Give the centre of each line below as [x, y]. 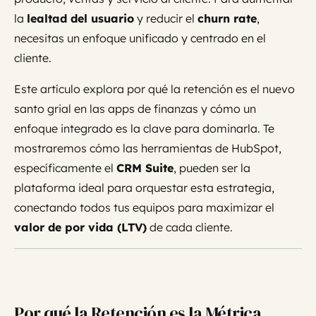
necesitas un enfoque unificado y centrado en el [140, 38]
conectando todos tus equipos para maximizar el [144, 208]
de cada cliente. [190, 227]
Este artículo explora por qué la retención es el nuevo [154, 89]
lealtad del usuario [80, 19]
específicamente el [65, 168]
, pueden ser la [212, 168]
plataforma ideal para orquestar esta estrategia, [144, 188]
